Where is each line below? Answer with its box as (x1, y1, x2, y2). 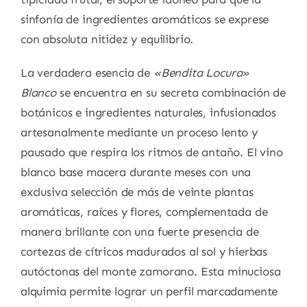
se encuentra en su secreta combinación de (56, 86, 286, 100)
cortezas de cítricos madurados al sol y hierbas (20, 245, 267, 259)
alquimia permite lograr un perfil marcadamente (20, 284, 278, 299)
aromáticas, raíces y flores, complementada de (20, 205, 268, 219)
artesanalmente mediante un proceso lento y (20, 125, 258, 140)
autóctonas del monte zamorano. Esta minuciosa (20, 265, 281, 279)
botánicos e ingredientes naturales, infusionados (20, 106, 276, 120)
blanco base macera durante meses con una (20, 165, 251, 180)
